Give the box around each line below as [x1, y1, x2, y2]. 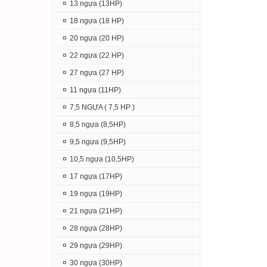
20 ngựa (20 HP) [70, 34, 124, 42]
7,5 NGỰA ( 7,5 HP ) [70, 103, 135, 111]
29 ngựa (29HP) [70, 241, 122, 250]
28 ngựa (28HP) [70, 224, 122, 232]
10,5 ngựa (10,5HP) [70, 155, 134, 163]
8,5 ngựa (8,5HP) [70, 120, 126, 129]
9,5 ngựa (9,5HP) [70, 138, 126, 146]
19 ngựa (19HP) [70, 190, 122, 198]
